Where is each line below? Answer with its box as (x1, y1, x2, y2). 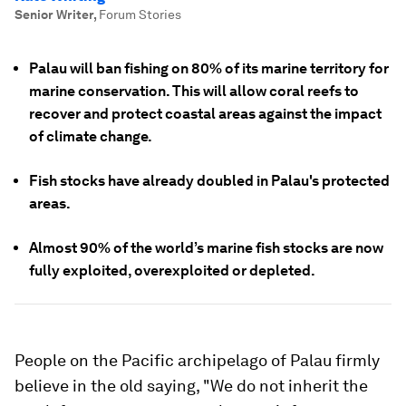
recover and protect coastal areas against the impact (29, 105, 382, 122)
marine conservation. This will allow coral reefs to (29, 82, 359, 100)
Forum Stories (99, 7, 181, 22)
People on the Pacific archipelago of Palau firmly (14, 351, 380, 370)
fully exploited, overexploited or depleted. (29, 262, 315, 279)
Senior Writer (14, 7, 93, 22)
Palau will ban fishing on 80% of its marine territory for (29, 60, 389, 77)
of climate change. (29, 128, 152, 145)
